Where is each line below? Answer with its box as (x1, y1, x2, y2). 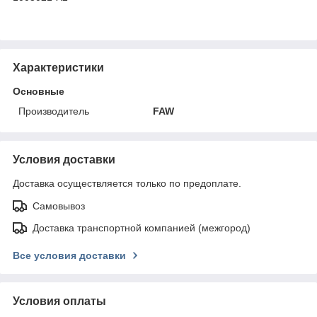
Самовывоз (33, 200, 85, 212)
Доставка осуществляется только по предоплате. (13, 177, 241, 189)
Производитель (18, 105, 89, 117)
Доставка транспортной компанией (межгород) (33, 221, 250, 234)
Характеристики (13, 61, 104, 74)
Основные (13, 85, 64, 97)
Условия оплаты (13, 294, 106, 307)
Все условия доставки (13, 249, 126, 261)
